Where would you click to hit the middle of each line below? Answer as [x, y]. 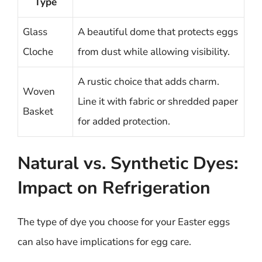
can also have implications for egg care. [104, 242]
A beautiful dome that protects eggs [158, 32]
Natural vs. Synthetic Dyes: [128, 163]
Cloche [38, 51]
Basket [38, 111]
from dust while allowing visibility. [154, 51]
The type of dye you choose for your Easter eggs [124, 222]
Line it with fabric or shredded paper [158, 101]
